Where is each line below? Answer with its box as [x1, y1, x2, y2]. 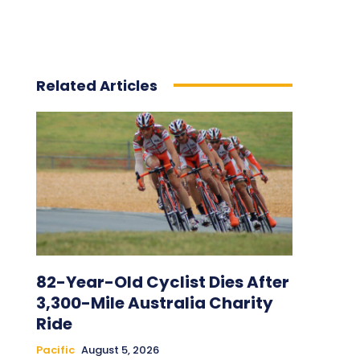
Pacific [35, 342, 75, 358]
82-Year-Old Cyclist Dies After [35, 270, 289, 293]
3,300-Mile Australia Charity [35, 291, 273, 314]
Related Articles [35, 75, 157, 96]
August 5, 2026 [80, 342, 159, 358]
